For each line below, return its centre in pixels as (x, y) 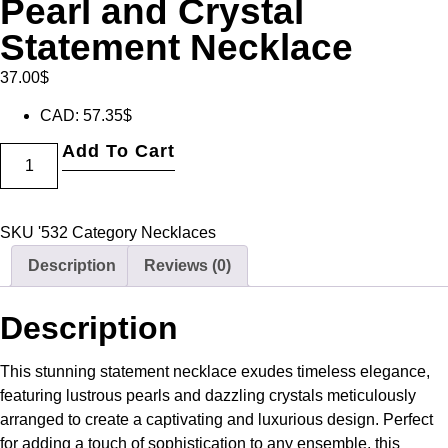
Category (104, 232)
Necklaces (178, 232)
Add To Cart (119, 150)
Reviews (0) (187, 265)
